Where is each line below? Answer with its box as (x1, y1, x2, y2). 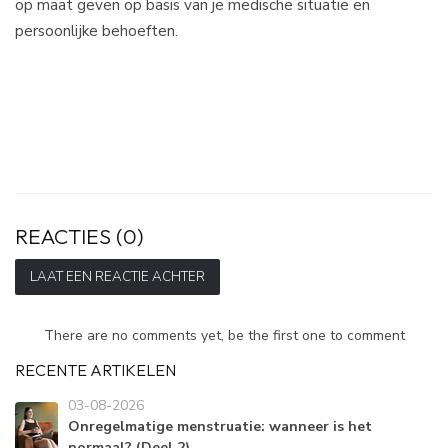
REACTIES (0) (15, 223, 144, 250)
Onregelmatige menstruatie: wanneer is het (67, 417, 372, 437)
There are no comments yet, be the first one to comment (43, 326, 405, 346)
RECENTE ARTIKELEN (15, 360, 176, 381)
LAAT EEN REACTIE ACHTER (30, 268, 205, 287)
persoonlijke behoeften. (15, 20, 178, 42)
